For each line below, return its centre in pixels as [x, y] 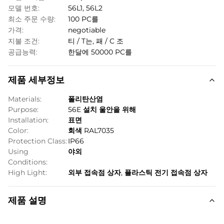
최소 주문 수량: [32, 19]
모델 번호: [24, 8]
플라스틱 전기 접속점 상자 [166, 172]
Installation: [28, 120]
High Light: [27, 172]
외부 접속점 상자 [94, 172]
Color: [18, 130]
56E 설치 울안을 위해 [102, 109]
